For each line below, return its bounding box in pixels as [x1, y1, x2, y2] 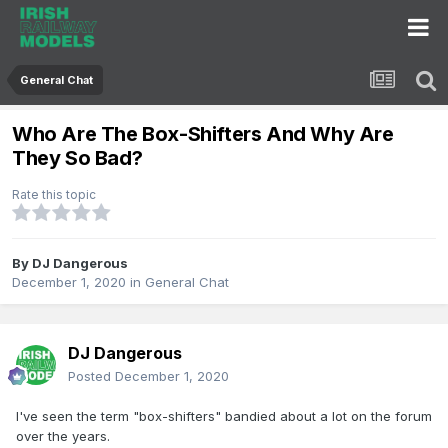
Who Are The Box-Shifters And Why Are [12, 122, 394, 147]
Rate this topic [12, 187, 96, 203]
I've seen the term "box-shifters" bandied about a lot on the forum [16, 408, 432, 425]
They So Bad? [12, 146, 143, 171]
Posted [68, 368, 115, 385]
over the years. [16, 428, 110, 445]
